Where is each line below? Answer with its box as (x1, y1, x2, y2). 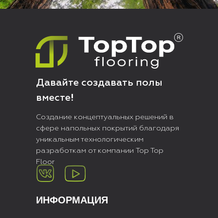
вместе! (36, 93, 74, 103)
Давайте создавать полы (36, 78, 163, 88)
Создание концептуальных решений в (36, 113, 174, 121)
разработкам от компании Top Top (36, 147, 163, 154)
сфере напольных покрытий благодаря (36, 125, 179, 132)
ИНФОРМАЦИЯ (36, 195, 108, 205)
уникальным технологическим (36, 136, 144, 143)
